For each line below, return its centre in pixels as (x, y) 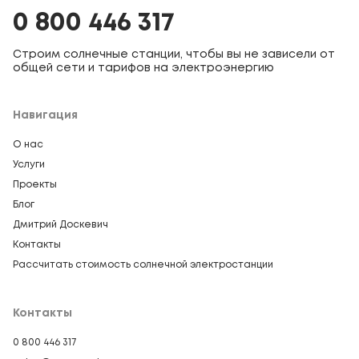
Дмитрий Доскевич (61, 225)
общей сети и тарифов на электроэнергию (143, 69)
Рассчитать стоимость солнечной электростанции (143, 265)
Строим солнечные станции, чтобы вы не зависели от (174, 55)
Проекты (35, 185)
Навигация (45, 116)
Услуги (29, 165)
